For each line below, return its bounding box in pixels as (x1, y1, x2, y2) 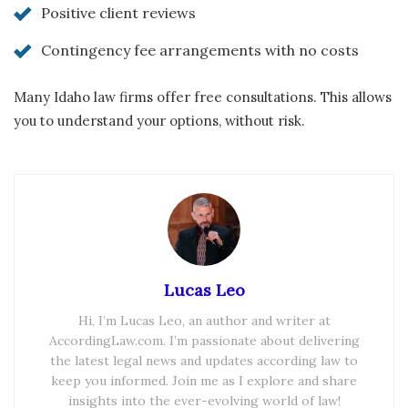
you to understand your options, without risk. (14, 111, 305, 129)
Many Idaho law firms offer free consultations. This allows (14, 87, 392, 106)
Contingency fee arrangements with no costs (41, 40, 359, 59)
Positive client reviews (41, 3, 196, 22)
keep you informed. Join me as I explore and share (51, 372, 357, 389)
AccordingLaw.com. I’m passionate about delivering (48, 331, 360, 349)
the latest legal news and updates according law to (50, 352, 358, 369)
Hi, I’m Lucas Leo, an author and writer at (77, 311, 331, 329)
